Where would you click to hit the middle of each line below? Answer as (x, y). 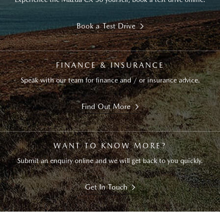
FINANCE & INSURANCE (110, 65)
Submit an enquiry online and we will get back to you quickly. (110, 161)
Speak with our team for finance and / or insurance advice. (110, 80)
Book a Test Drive (106, 26)
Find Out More (106, 107)
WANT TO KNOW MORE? (110, 146)
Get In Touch (106, 187)
